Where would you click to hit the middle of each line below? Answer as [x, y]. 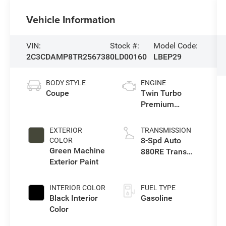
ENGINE [153, 82]
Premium [157, 104]
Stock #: [125, 45]
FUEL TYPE [158, 187]
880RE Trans [163, 151]
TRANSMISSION [166, 130]
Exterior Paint [74, 161]
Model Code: [175, 45]
